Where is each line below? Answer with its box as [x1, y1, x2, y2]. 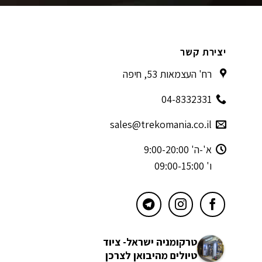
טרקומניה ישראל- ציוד [103, 235, 197, 249]
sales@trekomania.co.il [110, 118, 212, 132]
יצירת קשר [180, 46, 226, 59]
